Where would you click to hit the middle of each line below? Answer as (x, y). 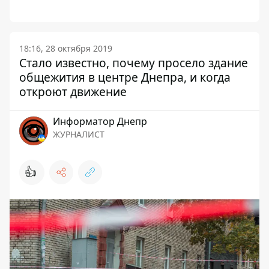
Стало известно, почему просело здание (134, 63)
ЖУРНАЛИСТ (79, 134)
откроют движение (73, 92)
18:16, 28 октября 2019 (66, 48)
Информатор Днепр (100, 121)
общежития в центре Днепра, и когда (125, 77)
